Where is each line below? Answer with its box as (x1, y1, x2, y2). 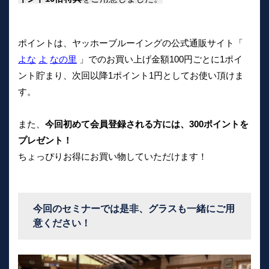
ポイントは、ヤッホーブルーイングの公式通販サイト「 (18, 38, 243, 49)
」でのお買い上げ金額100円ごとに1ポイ (77, 54, 243, 65)
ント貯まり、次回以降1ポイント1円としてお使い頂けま (18, 70, 244, 81)
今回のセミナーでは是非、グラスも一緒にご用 (33, 204, 235, 214)
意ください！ (33, 218, 91, 229)
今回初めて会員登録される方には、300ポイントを (45, 119, 249, 130)
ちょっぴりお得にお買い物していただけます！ (18, 151, 207, 162)
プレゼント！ (18, 135, 72, 146)
